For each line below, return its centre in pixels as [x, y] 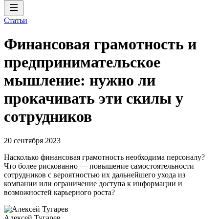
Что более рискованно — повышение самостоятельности [99, 166]
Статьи [16, 20]
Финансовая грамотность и [100, 44]
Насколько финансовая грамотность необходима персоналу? [104, 157]
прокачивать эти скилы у [94, 99]
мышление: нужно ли [80, 80]
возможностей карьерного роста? [59, 192]
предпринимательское [82, 62]
